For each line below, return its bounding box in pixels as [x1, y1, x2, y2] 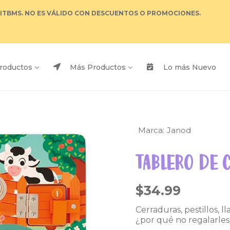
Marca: [138, 125, 164, 135]
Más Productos [70, 63, 126, 72]
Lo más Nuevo [163, 63, 216, 72]
